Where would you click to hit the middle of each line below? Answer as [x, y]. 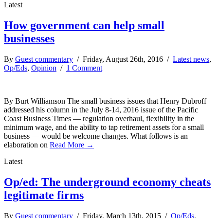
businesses [29, 38]
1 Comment [84, 68]
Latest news [191, 59]
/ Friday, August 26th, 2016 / [123, 59]
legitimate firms [44, 195]
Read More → [72, 145]
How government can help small [84, 25]
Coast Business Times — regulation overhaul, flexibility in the [99, 118]
